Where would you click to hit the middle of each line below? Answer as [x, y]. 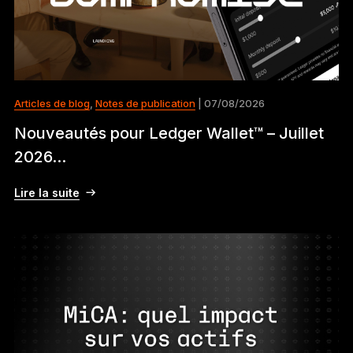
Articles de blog [52, 104]
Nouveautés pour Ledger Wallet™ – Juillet [169, 133]
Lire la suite [46, 192]
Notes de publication [145, 104]
